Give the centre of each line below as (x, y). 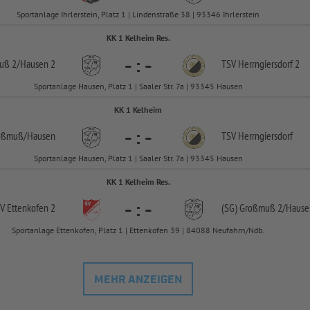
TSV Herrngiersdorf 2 (261, 64)
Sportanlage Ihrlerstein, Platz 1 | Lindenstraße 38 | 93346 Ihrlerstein (138, 14)
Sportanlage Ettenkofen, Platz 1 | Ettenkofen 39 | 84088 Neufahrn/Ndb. (138, 230)
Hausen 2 (38, 64)
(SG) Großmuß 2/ (254, 208)
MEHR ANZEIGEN (138, 280)
